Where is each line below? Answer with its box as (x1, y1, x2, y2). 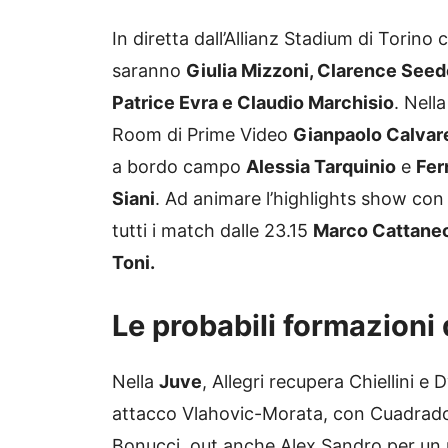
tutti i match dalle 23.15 (112, 220, 313, 242)
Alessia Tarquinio (246, 156, 396, 178)
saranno (112, 60, 186, 82)
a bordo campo (112, 156, 246, 178)
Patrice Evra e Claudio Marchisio (112, 92, 394, 114)
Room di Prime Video (112, 124, 293, 146)
